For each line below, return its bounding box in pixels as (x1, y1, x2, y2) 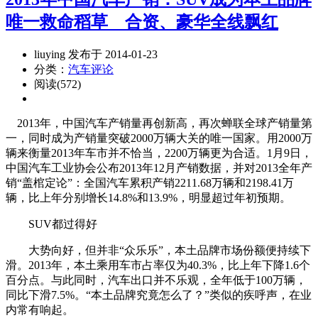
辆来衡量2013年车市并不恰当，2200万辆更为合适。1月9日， (6, 146, 312, 159)
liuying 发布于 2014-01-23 (34, 48, 158, 60)
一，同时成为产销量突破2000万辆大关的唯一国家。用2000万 (6, 131, 312, 144)
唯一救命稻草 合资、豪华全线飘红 (6, 12, 278, 31)
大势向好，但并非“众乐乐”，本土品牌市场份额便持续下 (6, 243, 311, 256)
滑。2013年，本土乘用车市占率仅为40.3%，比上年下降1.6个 (6, 258, 310, 271)
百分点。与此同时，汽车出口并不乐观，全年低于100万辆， (6, 273, 307, 286)
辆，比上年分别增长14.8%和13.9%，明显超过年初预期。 (6, 191, 291, 204)
